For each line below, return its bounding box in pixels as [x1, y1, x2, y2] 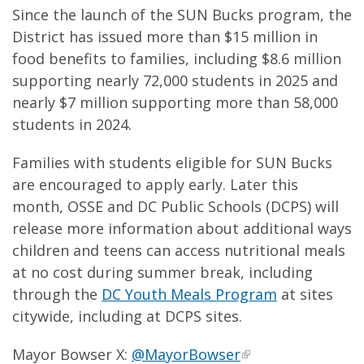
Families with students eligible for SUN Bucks [12, 153, 332, 172]
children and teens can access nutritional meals [12, 240, 345, 260]
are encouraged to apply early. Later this [12, 175, 298, 194]
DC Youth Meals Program [102, 284, 277, 304]
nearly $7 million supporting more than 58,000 [12, 93, 338, 112]
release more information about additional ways [12, 219, 352, 238]
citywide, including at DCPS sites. [12, 306, 242, 326]
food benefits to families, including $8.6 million [12, 49, 341, 68]
